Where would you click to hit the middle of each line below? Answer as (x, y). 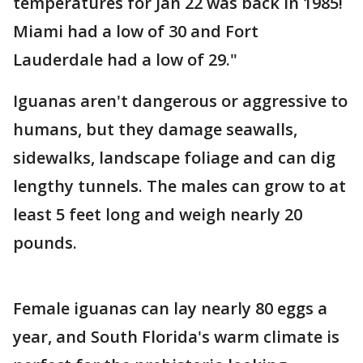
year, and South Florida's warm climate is (176, 337)
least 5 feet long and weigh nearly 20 (158, 215)
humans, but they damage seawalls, (155, 130)
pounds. (45, 243)
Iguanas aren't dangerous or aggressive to (180, 101)
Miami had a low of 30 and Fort (136, 32)
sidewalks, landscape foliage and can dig (174, 158)
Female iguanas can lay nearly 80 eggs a (170, 309)
